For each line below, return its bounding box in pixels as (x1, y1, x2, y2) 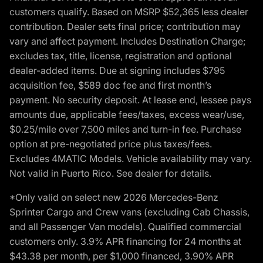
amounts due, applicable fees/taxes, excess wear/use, (9, 108, 244, 120)
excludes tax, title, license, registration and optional (9, 49, 232, 62)
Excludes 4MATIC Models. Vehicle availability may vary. (9, 152, 252, 164)
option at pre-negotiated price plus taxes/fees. (9, 137, 212, 150)
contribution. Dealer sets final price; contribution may (9, 20, 241, 32)
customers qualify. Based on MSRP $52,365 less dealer (9, 5, 248, 18)
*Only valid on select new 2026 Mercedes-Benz (9, 191, 218, 203)
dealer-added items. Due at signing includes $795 (9, 64, 225, 76)
